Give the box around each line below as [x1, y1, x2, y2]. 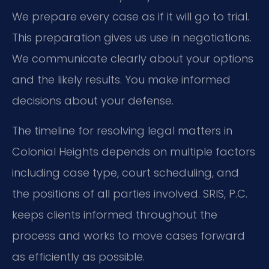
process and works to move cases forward [12, 228, 245, 243]
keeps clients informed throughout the [12, 207, 217, 222]
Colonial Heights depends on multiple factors [12, 144, 255, 159]
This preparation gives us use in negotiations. [12, 30, 252, 46]
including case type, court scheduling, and [12, 165, 239, 180]
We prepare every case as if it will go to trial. [12, 9, 249, 25]
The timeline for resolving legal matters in [12, 122, 232, 138]
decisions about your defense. [12, 93, 174, 109]
